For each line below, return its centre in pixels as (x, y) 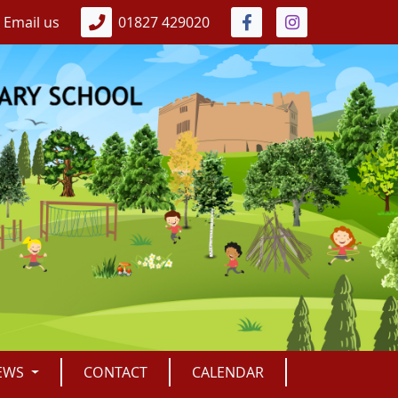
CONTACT (116, 373)
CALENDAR (228, 373)
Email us (32, 22)
